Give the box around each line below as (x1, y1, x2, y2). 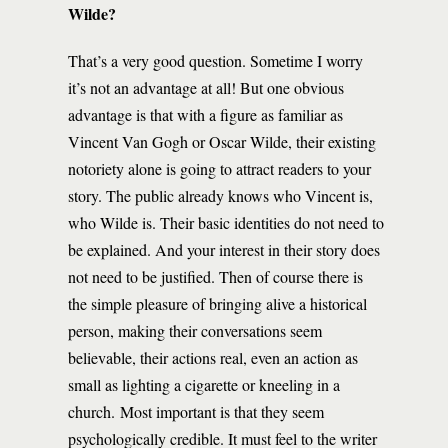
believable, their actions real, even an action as (68, 347, 358, 368)
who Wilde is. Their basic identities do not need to (68, 212, 384, 233)
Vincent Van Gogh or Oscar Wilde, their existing (68, 131, 376, 152)
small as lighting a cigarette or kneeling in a (68, 374, 340, 395)
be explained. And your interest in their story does (68, 239, 380, 260)
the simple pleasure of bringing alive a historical (68, 293, 367, 314)
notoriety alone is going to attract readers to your (68, 158, 371, 179)
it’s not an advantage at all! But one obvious (68, 77, 344, 98)
